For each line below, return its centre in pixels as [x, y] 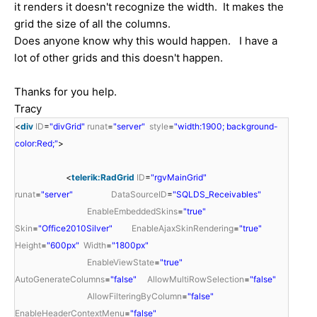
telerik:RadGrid [103, 177]
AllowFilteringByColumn [134, 296]
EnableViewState [121, 262]
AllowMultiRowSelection [196, 279]
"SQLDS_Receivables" [217, 194]
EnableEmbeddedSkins [132, 211]
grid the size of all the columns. [92, 23]
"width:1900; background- [226, 126]
